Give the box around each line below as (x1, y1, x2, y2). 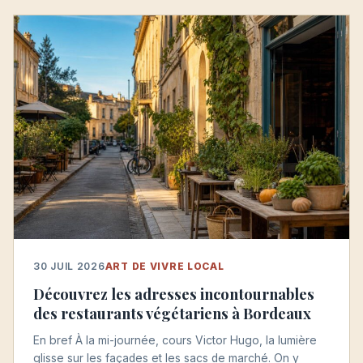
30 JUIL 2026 (33, 259, 105, 272)
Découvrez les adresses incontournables (33, 283, 314, 304)
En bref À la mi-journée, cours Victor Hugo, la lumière (33, 333, 317, 347)
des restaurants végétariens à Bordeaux (33, 302, 311, 323)
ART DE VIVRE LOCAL (105, 259, 224, 272)
